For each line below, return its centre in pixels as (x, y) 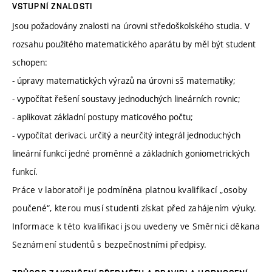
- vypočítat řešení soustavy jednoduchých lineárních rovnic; (126, 99)
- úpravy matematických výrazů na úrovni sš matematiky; (124, 81)
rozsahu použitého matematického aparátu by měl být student (134, 44)
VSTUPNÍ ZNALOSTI (52, 6)
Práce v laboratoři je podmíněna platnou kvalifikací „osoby (130, 190)
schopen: (30, 63)
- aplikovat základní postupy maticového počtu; (103, 117)
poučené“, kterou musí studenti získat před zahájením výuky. (134, 208)
